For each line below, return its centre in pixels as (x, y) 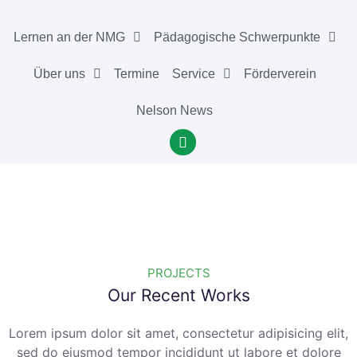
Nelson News (175, 110)
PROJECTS (178, 273)
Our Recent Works (178, 295)
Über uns (59, 74)
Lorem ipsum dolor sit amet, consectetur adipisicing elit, (178, 333)
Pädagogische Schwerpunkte (237, 37)
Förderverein (280, 74)
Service (193, 74)
